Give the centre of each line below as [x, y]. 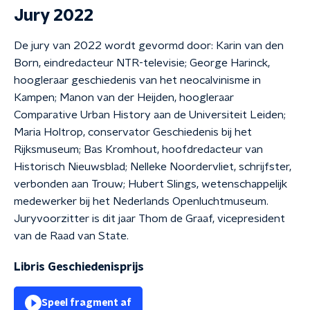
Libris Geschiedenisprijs [79, 267]
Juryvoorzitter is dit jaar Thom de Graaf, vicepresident [149, 219]
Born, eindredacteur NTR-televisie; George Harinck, [142, 63]
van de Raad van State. [71, 236]
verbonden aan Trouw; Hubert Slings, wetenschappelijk [151, 184]
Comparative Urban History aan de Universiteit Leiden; [150, 115]
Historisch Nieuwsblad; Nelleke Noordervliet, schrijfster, [153, 167]
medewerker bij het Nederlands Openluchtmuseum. [141, 201]
